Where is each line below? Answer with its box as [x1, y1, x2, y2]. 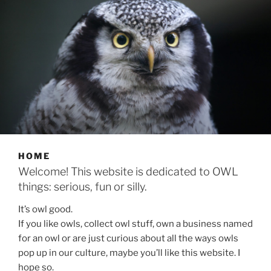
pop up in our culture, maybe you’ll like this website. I [18, 247, 240, 259]
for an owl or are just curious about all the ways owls [18, 233, 238, 244]
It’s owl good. [18, 204, 73, 215]
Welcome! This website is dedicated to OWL [18, 165, 238, 178]
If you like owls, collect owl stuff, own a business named [18, 218, 253, 230]
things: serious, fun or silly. [18, 180, 147, 193]
